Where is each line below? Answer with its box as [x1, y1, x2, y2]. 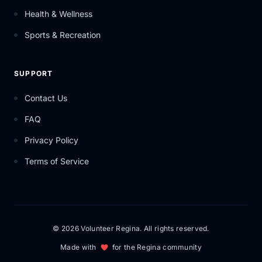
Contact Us [25, 93, 67, 103]
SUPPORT [14, 69, 53, 78]
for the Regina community [112, 243, 202, 251]
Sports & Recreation [25, 30, 101, 40]
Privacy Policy [25, 135, 78, 145]
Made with [60, 243, 96, 251]
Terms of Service [25, 156, 89, 166]
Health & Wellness [25, 9, 92, 19]
